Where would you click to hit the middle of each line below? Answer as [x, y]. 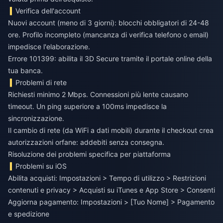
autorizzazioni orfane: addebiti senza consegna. [86, 142]
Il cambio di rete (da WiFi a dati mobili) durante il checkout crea [111, 130]
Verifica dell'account [48, 11]
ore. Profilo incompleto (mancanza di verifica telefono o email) [108, 35]
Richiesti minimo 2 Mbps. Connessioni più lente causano [98, 95]
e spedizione [29, 214]
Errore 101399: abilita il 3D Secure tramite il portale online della [110, 59]
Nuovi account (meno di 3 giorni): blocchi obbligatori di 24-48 [109, 23]
